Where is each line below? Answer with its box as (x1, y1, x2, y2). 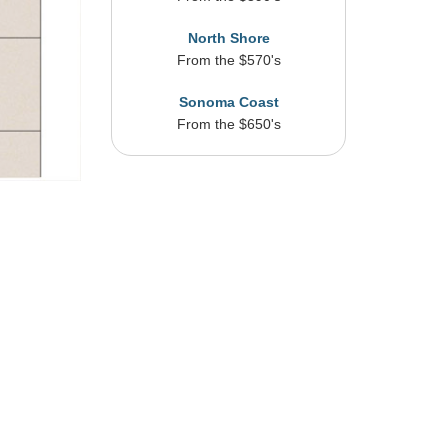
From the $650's (176, 115, 281, 132)
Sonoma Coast (178, 93, 279, 110)
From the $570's (176, 51, 281, 68)
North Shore (187, 29, 270, 46)
